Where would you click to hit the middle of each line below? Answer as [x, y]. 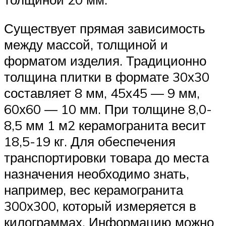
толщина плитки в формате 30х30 [107, 77]
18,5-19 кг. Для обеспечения [90, 142]
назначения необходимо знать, [97, 174]
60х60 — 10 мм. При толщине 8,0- [108, 109]
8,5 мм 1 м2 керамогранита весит [105, 125]
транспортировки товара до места [106, 158]
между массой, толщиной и [86, 45]
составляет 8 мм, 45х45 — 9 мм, [102, 93]
